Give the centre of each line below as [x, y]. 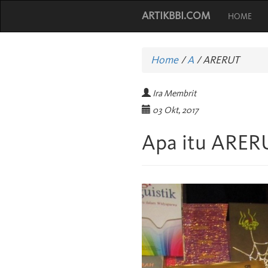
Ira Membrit [174, 93]
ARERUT [220, 60]
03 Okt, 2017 [176, 110]
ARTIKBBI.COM [176, 16]
